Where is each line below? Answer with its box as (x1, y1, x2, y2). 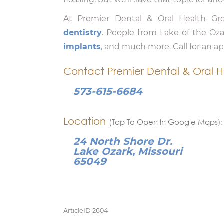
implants (63, 42, 101, 51)
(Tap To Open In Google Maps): (109, 117, 223, 127)
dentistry (63, 28, 102, 37)
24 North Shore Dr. (73, 135, 172, 147)
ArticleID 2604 (63, 207, 108, 214)
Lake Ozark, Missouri (73, 145, 182, 157)
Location (63, 115, 109, 127)
